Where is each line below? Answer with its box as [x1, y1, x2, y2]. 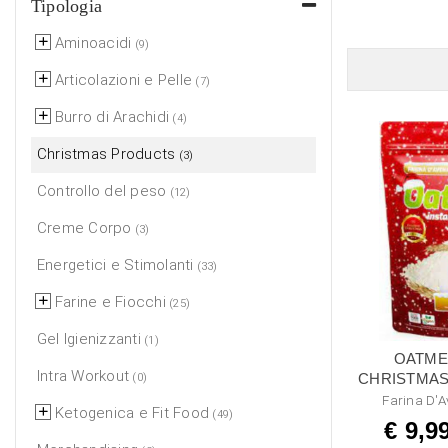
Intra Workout [37, 366, 130, 385]
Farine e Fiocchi [55, 292, 166, 311]
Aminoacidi [55, 33, 132, 52]
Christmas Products [37, 144, 176, 163]
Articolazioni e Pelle [55, 70, 193, 89]
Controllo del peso [37, 181, 167, 200]
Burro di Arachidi [55, 107, 170, 126]
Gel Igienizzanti [37, 329, 141, 348]
